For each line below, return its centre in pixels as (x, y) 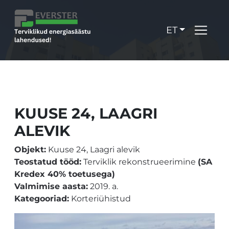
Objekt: (30, 150)
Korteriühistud (100, 199)
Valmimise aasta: (51, 186)
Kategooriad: (42, 199)
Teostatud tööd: (48, 162)
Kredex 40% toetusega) (65, 174)
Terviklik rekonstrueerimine (140, 162)
